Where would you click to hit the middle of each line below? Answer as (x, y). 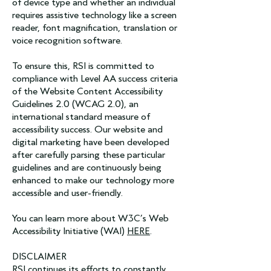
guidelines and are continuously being (87, 167)
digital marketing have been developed (91, 142)
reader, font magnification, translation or (95, 28)
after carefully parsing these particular (89, 155)
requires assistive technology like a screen (94, 15)
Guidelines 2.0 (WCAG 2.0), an (75, 104)
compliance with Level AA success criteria (95, 78)
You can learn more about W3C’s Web (90, 218)
